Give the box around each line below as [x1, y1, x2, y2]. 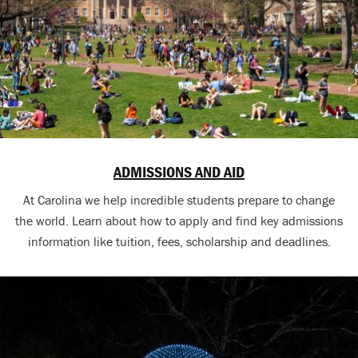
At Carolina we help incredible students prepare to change [23, 192, 335, 209]
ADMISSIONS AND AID [113, 161, 245, 182]
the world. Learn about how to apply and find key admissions [15, 213, 343, 229]
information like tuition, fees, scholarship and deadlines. [27, 233, 331, 250]
